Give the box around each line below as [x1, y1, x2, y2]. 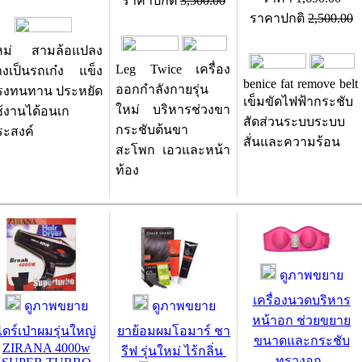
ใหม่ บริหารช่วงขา [116, 103, 230, 116]
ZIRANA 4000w [2, 341, 90, 355]
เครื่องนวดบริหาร [252, 293, 351, 307]
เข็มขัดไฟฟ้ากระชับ [243, 95, 353, 108]
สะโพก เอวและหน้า [116, 143, 230, 157]
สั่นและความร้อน [243, 135, 340, 149]
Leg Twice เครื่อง [116, 62, 230, 76]
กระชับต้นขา [116, 123, 188, 137]
